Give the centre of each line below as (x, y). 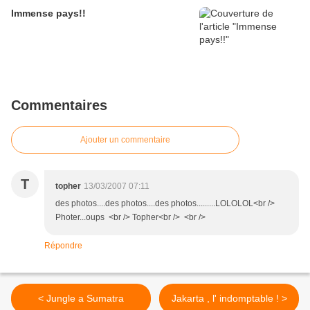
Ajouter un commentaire (125, 140)
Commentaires (59, 105)
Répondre (63, 246)
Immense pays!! (48, 13)
